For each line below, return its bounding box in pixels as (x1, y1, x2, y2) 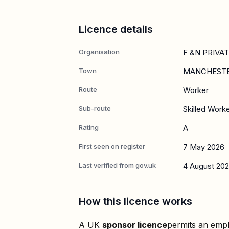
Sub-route (79, 104, 111, 112)
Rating (79, 123, 99, 131)
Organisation (79, 47, 120, 56)
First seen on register (79, 142, 145, 150)
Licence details (79, 22, 153, 35)
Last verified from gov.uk (79, 161, 156, 169)
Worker (183, 85, 209, 95)
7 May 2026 (183, 142, 224, 152)
